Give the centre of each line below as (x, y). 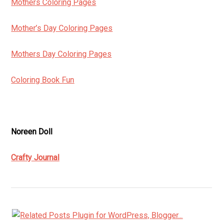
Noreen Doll (32, 132)
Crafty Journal (35, 158)
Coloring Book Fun (43, 80)
